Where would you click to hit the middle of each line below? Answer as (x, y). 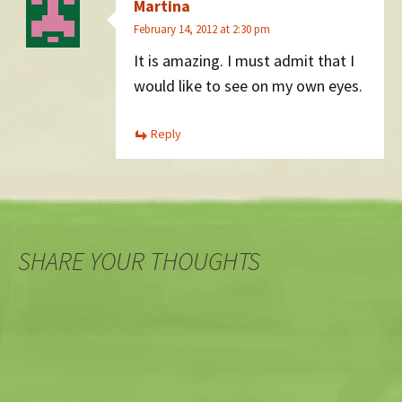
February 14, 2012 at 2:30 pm (202, 29)
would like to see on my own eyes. (248, 86)
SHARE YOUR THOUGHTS (139, 262)
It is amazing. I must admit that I (244, 61)
